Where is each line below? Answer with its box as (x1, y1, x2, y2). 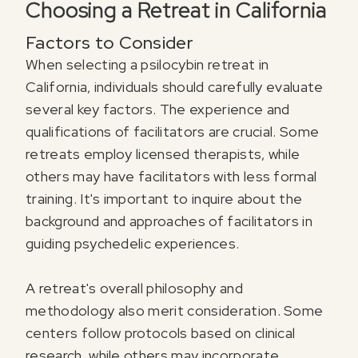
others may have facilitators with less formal (26, 167, 317, 186)
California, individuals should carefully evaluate (26, 78, 324, 97)
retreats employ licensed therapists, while (26, 145, 300, 164)
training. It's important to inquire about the (26, 189, 303, 209)
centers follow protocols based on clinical (26, 324, 296, 343)
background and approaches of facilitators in (26, 212, 313, 231)
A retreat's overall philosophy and (26, 279, 243, 298)
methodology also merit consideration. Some (26, 301, 324, 320)
